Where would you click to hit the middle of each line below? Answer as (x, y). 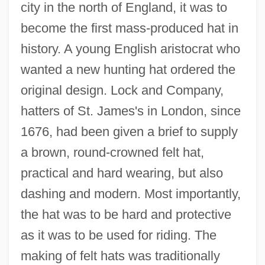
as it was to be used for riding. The (118, 235)
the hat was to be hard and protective (126, 214)
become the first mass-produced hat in (129, 28)
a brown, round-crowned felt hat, (112, 152)
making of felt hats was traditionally (120, 256)
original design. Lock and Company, (122, 90)
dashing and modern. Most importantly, (130, 193)
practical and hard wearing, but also (122, 173)
